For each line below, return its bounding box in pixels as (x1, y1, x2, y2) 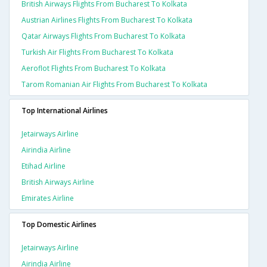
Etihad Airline (21, 161, 66, 172)
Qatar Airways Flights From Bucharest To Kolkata (21, 31, 185, 42)
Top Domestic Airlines (21, 219, 97, 230)
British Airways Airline (21, 177, 94, 188)
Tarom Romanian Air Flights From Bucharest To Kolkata (21, 79, 207, 90)
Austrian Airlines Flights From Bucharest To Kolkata (21, 15, 193, 26)
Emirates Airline (21, 193, 74, 204)
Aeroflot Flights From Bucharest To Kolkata (21, 63, 166, 74)
